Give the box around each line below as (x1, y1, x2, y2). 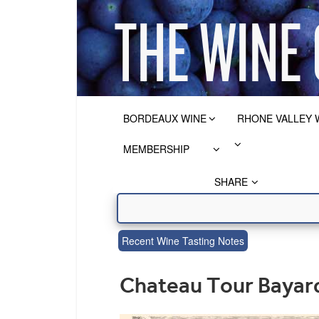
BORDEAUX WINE (123, 111, 206, 125)
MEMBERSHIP (123, 142, 189, 156)
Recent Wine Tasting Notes (121, 234, 244, 248)
